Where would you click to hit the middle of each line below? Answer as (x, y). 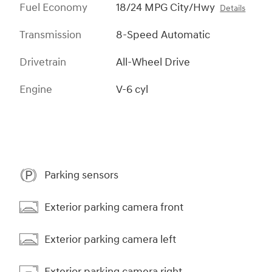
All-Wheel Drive (153, 63)
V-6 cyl (132, 90)
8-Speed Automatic (163, 35)
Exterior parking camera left (110, 239)
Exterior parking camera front (114, 207)
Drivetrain (43, 63)
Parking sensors (81, 175)
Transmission (50, 35)
